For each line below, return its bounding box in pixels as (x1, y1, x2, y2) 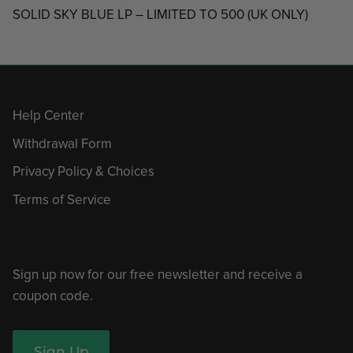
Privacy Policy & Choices (13, 163, 154, 180)
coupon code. (13, 288, 93, 305)
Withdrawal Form (13, 135, 112, 152)
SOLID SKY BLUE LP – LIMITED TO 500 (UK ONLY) (13, 6, 308, 24)
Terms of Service (13, 191, 111, 208)
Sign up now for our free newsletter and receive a (13, 266, 303, 284)
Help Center (13, 107, 84, 124)
